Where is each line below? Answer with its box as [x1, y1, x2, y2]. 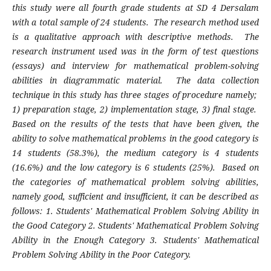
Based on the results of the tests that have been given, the [11, 118, 260, 130]
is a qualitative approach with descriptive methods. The [11, 31, 260, 43]
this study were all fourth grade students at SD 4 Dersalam [11, 2, 260, 14]
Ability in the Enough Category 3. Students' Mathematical [11, 234, 260, 246]
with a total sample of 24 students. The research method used [11, 16, 260, 28]
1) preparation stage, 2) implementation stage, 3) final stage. [11, 103, 260, 116]
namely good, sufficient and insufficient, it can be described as [11, 191, 260, 203]
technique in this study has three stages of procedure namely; [11, 89, 260, 101]
